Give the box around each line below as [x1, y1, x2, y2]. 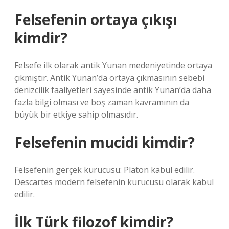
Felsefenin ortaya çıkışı [14, 10, 177, 29]
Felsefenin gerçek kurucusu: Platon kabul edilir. [14, 164, 195, 175]
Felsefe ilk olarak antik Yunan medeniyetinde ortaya [14, 60, 212, 71]
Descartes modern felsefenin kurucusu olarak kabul [14, 176, 214, 188]
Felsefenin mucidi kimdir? [14, 132, 195, 152]
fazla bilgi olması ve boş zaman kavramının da [14, 97, 189, 108]
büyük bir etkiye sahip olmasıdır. [14, 109, 138, 120]
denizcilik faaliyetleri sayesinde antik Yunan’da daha [14, 84, 211, 96]
